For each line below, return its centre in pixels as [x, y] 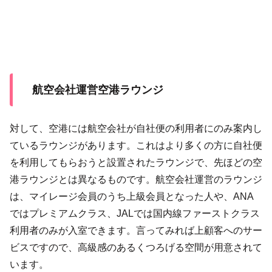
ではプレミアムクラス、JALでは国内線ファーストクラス [135, 213]
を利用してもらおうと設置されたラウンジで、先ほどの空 [136, 162]
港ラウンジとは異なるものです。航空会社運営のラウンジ [136, 179]
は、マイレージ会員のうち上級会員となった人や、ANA [132, 196]
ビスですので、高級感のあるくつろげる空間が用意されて [136, 247]
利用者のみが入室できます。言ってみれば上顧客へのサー [136, 230]
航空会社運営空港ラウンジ [98, 90]
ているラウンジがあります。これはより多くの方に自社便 [136, 145]
